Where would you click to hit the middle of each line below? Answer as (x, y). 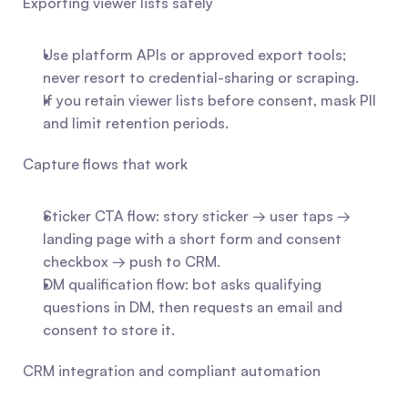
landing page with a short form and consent (192, 239)
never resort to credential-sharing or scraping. (201, 77)
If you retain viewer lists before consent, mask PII (209, 100)
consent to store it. (109, 330)
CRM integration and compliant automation (172, 371)
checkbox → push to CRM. (132, 261)
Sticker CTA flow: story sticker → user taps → (197, 216)
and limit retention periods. (136, 123)
